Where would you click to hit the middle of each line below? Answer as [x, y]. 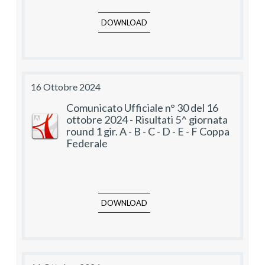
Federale [87, 143]
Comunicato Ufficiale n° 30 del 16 [142, 108]
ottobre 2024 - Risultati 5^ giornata [147, 120]
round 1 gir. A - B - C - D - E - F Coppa [148, 132]
